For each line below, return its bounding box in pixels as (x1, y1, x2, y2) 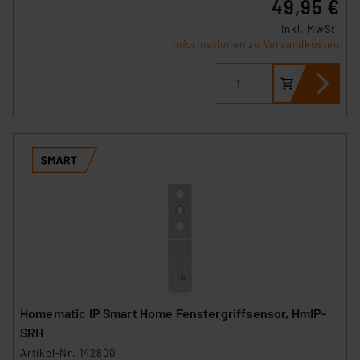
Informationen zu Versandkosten (173, 37, 340, 51)
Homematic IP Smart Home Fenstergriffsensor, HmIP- (20, 305, 327, 321)
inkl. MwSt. (281, 22, 340, 35)
